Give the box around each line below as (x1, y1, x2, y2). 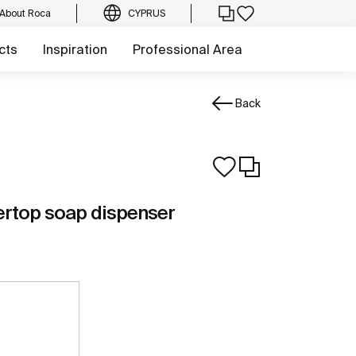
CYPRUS (128, 8, 165, 18)
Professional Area (133, 42, 242, 56)
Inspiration (43, 42, 107, 56)
